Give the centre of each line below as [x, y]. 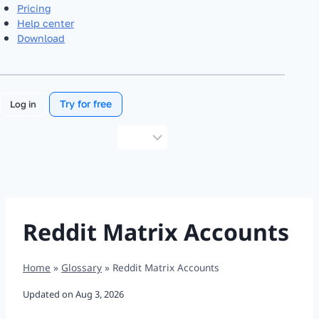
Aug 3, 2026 [100, 294]
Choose [132, 133]
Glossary [82, 267]
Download [41, 38]
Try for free [85, 104]
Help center [46, 23]
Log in [23, 104]
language [135, 167]
